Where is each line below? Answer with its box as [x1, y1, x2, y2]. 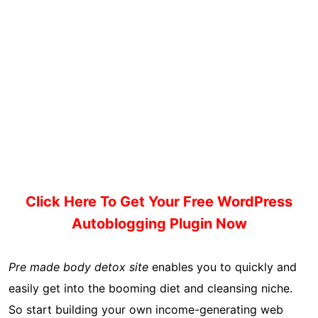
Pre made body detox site [9, 260, 148, 275]
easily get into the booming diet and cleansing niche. [9, 281, 292, 296]
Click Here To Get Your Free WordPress [26, 193, 292, 211]
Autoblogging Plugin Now [71, 215, 247, 233]
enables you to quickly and [148, 260, 297, 275]
